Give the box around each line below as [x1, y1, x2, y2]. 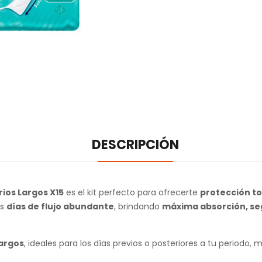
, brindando [114, 201, 162, 212]
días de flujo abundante [6, 201, 114, 212]
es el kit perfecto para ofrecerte [64, 187, 200, 198]
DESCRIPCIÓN [91, 136, 179, 154]
